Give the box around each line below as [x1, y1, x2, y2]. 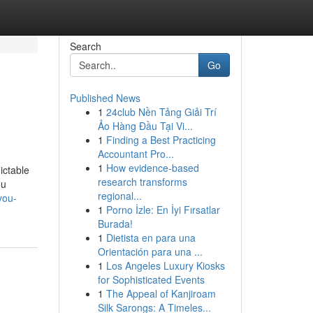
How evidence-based [105, 161, 199, 175]
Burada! [97, 217, 133, 231]
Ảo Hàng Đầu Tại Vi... [97, 119, 193, 133]
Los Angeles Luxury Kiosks [105, 259, 225, 272]
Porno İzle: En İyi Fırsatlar [105, 203, 220, 217]
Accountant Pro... [97, 147, 174, 161]
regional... [97, 189, 142, 203]
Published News [69, 91, 140, 105]
